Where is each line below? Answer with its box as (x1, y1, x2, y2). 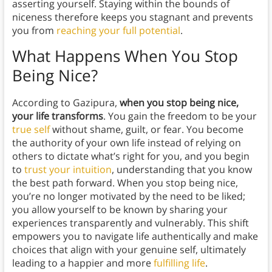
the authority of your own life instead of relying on (12, 136, 241, 150)
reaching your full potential (56, 24, 180, 38)
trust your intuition (24, 163, 112, 177)
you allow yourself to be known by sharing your (12, 203, 228, 217)
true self (12, 123, 50, 137)
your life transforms (12, 109, 103, 123)
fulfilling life (153, 256, 205, 270)
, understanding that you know (111, 163, 252, 177)
